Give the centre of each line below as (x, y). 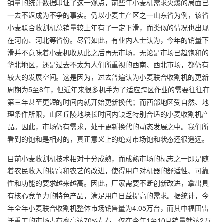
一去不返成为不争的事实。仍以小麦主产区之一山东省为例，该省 (108, 15)
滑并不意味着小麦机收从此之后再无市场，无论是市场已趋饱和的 (108, 52)
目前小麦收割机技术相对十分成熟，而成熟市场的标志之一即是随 (108, 158)
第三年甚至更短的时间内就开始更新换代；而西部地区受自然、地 (108, 102)
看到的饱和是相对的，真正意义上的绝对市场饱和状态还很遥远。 (108, 139)
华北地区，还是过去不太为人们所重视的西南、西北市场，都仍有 (108, 64)
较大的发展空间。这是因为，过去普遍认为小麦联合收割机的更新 (108, 77)
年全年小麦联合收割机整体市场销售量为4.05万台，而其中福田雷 (108, 208)
